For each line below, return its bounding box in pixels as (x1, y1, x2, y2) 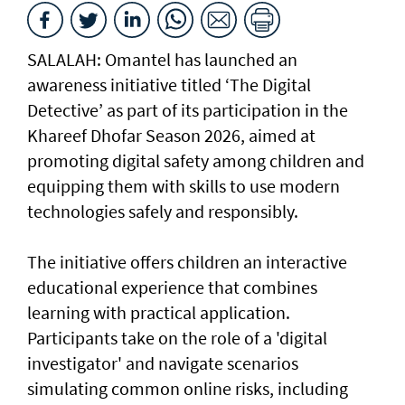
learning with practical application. (27, 301, 290, 325)
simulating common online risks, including (27, 377, 348, 400)
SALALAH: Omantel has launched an (27, 48, 297, 71)
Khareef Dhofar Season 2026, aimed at (27, 124, 316, 147)
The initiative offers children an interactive (27, 250, 347, 274)
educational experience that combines (27, 276, 317, 299)
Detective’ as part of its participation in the (27, 99, 348, 122)
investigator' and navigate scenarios (27, 352, 298, 375)
